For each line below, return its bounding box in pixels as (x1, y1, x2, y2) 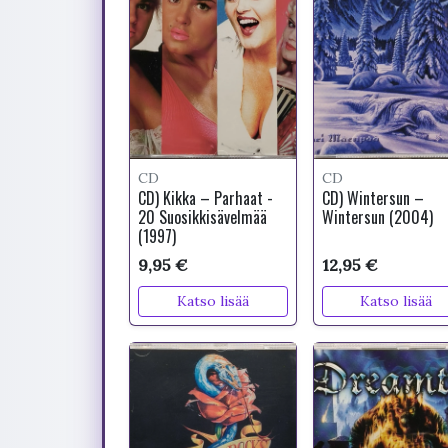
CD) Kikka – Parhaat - (138, 186, 273, 210)
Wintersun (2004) (321, 205, 433, 229)
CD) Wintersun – (321, 186, 424, 210)
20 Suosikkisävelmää (138, 205, 267, 229)
